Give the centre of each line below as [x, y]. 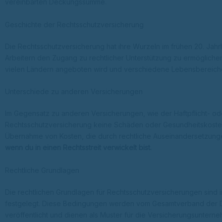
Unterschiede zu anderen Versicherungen [74, 92]
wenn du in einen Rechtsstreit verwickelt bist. [78, 148]
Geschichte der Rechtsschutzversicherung [74, 24]
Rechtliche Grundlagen [42, 170]
